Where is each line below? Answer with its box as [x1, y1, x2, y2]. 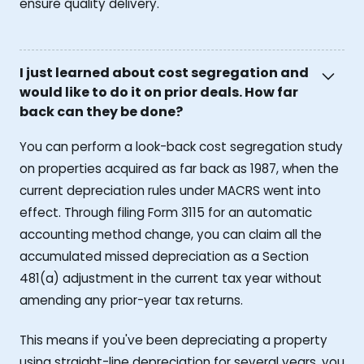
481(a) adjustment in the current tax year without [19, 270, 322, 288]
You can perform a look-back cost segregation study [19, 138, 343, 156]
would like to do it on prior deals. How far [19, 83, 298, 102]
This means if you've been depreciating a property [19, 331, 327, 349]
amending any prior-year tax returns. [19, 292, 243, 310]
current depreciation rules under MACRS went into [19, 182, 321, 200]
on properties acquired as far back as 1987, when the [19, 160, 339, 178]
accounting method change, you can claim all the [19, 226, 322, 244]
